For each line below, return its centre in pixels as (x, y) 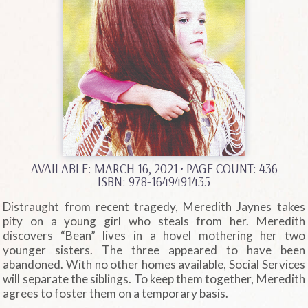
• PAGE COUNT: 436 (229, 168)
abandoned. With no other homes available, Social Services (154, 264)
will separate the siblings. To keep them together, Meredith (154, 278)
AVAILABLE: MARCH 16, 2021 (104, 168)
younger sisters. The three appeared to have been (154, 250)
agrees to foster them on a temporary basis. (116, 293)
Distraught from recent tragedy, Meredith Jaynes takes (154, 206)
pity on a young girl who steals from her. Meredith (154, 221)
